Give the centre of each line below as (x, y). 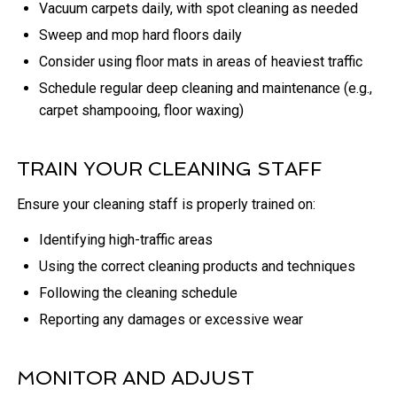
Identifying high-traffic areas (126, 240)
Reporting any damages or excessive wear (171, 320)
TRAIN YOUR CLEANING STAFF (170, 169)
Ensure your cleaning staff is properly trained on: (167, 205)
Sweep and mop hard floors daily (141, 35)
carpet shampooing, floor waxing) (142, 111)
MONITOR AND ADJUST (136, 378)
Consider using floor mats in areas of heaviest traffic (201, 62)
